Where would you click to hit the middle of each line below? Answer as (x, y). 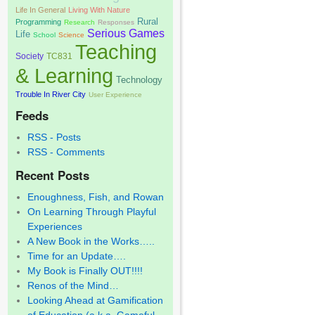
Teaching (116, 52)
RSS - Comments (66, 152)
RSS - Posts (54, 137)
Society (30, 56)
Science (71, 34)
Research (79, 22)
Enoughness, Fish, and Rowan (96, 197)
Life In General (40, 9)
